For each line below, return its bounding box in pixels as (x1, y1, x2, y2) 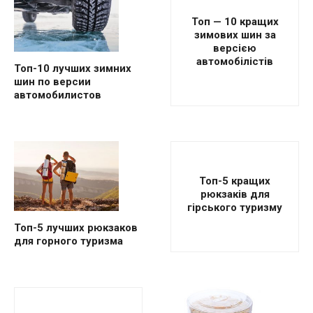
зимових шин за (194, 29, 276, 42)
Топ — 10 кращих (191, 15, 279, 29)
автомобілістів (196, 55, 273, 68)
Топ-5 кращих (199, 175, 270, 188)
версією (213, 42, 256, 55)
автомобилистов (14, 89, 101, 102)
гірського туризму (187, 201, 282, 214)
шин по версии (14, 75, 91, 89)
